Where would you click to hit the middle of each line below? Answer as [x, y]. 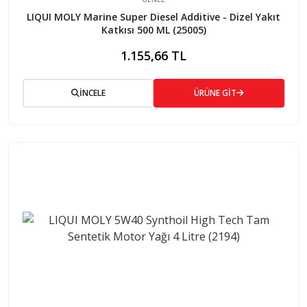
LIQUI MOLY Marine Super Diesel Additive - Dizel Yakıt [153, 16]
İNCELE [92, 93]
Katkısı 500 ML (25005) [153, 29]
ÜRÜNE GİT [215, 93]
